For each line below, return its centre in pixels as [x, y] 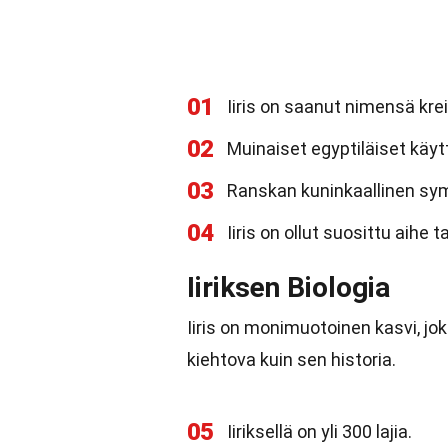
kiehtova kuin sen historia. [291, 359]
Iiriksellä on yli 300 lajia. [319, 431]
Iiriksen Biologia [288, 287]
